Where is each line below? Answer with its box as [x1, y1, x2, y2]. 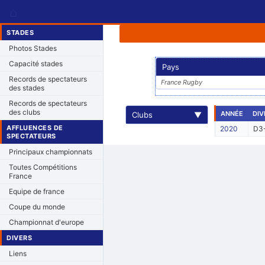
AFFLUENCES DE [7, 124, 63, 132]
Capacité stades [9, 59, 63, 68]
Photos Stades [9, 44, 57, 53]
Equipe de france [9, 187, 64, 196]
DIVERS [7, 234, 32, 242]
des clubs [9, 108, 40, 117]
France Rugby [160, 78, 202, 86]
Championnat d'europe [9, 218, 84, 227]
